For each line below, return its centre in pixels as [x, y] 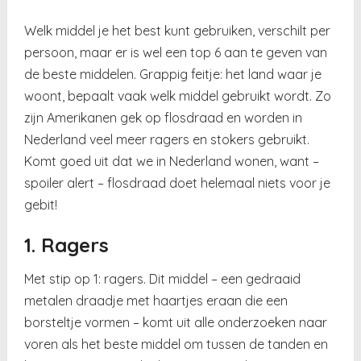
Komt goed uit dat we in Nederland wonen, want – [172, 161]
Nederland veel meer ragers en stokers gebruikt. [167, 139]
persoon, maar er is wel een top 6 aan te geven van [176, 52]
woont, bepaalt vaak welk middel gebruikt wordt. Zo [178, 95]
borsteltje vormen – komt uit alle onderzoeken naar [176, 322]
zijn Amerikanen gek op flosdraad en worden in [164, 117]
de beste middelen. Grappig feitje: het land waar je [173, 74]
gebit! [41, 204]
